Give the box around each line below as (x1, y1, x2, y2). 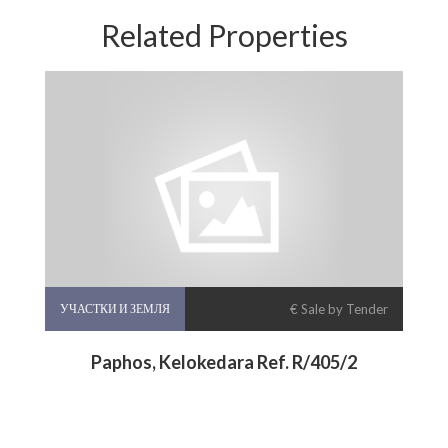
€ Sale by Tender (290, 301, 388, 318)
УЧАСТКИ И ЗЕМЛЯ (60, 301, 170, 317)
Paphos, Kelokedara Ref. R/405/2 (91, 351, 357, 374)
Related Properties (100, 17, 348, 54)
